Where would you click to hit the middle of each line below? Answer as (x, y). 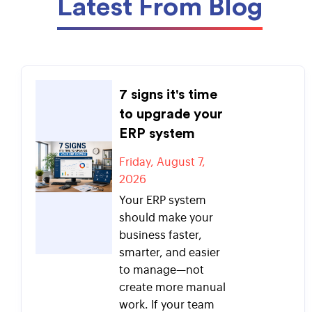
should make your (166, 218)
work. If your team (167, 305)
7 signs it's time (168, 94)
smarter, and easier (170, 252)
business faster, (161, 235)
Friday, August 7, (162, 162)
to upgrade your (171, 114)
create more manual (172, 287)
